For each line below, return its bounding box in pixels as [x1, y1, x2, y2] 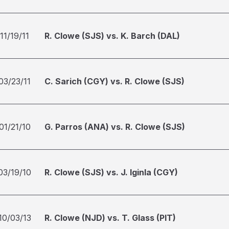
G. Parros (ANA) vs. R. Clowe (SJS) [44, 122, 185, 132]
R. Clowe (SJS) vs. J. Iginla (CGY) [44, 167, 178, 177]
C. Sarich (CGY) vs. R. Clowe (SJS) [44, 76, 185, 86]
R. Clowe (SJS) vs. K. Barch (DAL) [44, 31, 180, 41]
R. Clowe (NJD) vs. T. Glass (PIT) [44, 213, 176, 223]
